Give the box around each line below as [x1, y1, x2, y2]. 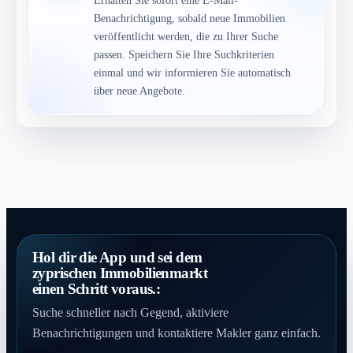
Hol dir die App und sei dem [32, 248, 203, 266]
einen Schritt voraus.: [32, 280, 161, 297]
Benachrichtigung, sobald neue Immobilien [94, 11, 286, 24]
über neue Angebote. [94, 84, 186, 97]
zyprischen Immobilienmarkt [32, 264, 208, 281]
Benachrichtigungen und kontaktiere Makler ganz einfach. [32, 325, 321, 340]
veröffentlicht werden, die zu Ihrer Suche [94, 29, 279, 43]
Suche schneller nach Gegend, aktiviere [32, 305, 229, 319]
